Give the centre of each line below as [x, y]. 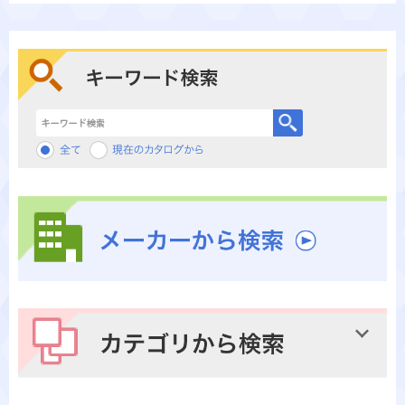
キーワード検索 [68, 118]
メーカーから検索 [65, 288]
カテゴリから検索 [65, 386]
